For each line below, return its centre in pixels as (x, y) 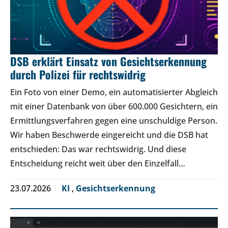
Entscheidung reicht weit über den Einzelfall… (98, 163)
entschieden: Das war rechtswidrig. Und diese (98, 149)
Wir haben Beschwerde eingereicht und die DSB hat (109, 135)
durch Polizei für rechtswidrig (78, 74)
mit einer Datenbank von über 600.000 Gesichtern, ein (114, 106)
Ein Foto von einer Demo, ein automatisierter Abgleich (114, 92)
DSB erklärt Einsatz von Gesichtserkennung (108, 61)
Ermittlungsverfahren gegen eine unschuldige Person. (114, 120)
